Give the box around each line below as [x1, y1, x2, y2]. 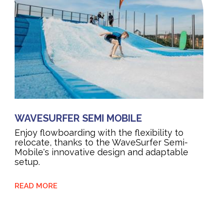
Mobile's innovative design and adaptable [15, 147, 188, 158]
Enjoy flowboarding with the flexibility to [15, 127, 183, 138]
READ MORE [15, 182, 61, 191]
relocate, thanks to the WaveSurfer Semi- [15, 137, 188, 148]
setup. [15, 157, 40, 167]
